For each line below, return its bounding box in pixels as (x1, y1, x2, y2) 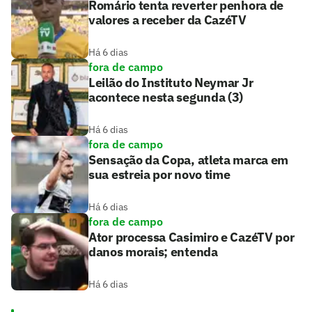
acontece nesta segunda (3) (88, 89, 244, 106)
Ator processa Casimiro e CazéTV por (88, 229, 295, 246)
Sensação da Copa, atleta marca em (88, 152, 289, 169)
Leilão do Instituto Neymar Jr (88, 75, 253, 91)
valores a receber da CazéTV (88, 12, 247, 29)
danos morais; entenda (88, 244, 218, 260)
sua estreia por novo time (88, 166, 231, 183)
